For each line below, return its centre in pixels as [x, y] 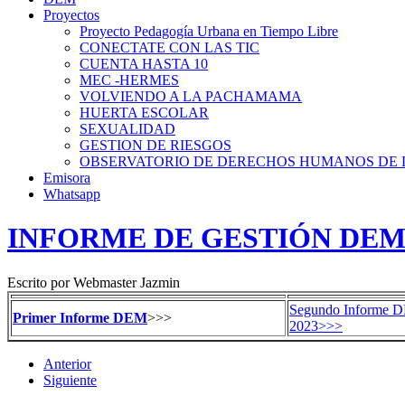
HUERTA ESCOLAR [144, 113]
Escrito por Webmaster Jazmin [94, 282]
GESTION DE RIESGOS [155, 145]
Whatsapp [72, 194]
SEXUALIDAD [127, 129]
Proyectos [71, 15]
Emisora [67, 178]
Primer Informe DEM [80, 317]
